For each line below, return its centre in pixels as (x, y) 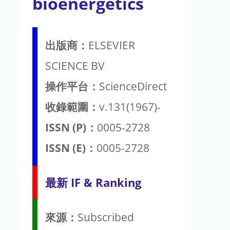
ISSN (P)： (71, 127)
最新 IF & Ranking (93, 182)
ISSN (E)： (71, 148)
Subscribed (106, 217)
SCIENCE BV (75, 65)
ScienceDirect (133, 86)
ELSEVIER (112, 45)
